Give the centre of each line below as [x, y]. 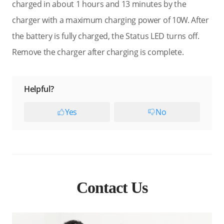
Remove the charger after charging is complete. [98, 52]
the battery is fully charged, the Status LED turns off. [106, 36]
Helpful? [39, 89]
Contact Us [112, 187]
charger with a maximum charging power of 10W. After [110, 20]
